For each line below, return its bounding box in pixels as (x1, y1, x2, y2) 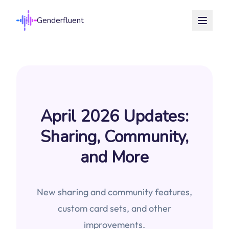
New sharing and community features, (37, 186, 192, 198)
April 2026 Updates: (40, 105, 189, 127)
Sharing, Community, (40, 126, 189, 148)
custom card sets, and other (57, 202, 172, 214)
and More (80, 146, 149, 168)
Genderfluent (37, 15, 84, 26)
